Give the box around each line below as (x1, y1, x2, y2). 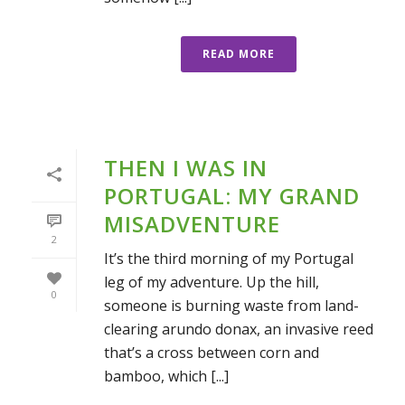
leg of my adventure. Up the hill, (104, 272, 319, 293)
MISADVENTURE (104, 209, 280, 240)
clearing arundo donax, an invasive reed (104, 319, 373, 340)
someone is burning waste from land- (104, 296, 359, 316)
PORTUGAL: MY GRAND (104, 181, 360, 212)
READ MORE (202, 46, 275, 62)
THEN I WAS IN (104, 153, 268, 184)
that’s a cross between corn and (104, 343, 319, 363)
